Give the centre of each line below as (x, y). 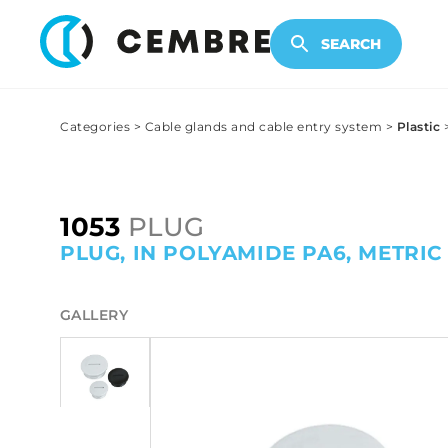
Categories (95, 127)
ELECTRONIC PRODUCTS (230, 29)
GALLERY (94, 315)
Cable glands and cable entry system (263, 127)
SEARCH (351, 44)
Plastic (418, 127)
